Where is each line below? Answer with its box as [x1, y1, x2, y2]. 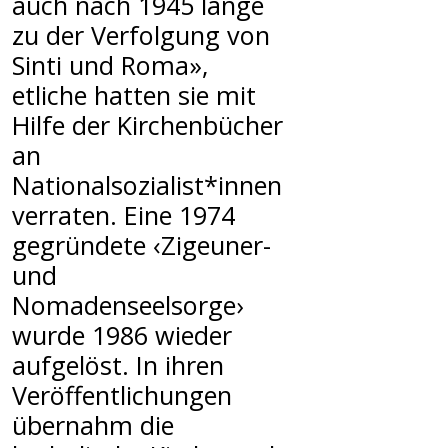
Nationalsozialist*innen [12, 167, 282, 202]
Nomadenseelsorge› [12, 287, 244, 322]
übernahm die [12, 407, 174, 442]
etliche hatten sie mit [12, 77, 256, 112]
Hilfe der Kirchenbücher [12, 107, 283, 142]
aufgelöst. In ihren [12, 347, 224, 382]
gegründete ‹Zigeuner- [12, 227, 271, 262]
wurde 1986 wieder [12, 317, 232, 352]
